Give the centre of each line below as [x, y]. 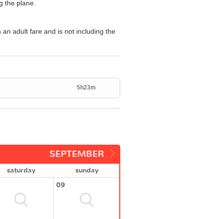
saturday [21, 170]
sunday [87, 170]
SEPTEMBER [77, 154]
